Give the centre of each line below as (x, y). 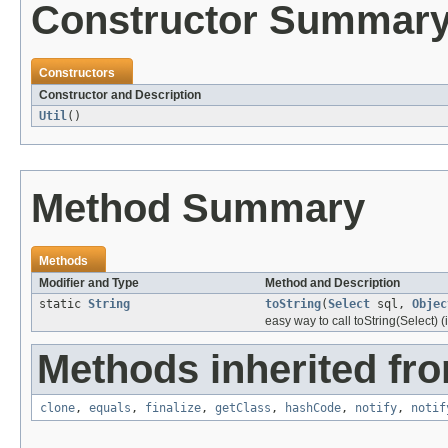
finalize (173, 407)
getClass (243, 407)
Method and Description (332, 282)
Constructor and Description (120, 94)
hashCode (313, 407)
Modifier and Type (89, 282)
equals (110, 407)
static (63, 303)
